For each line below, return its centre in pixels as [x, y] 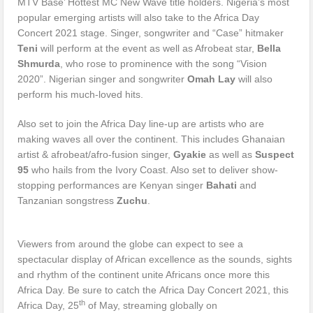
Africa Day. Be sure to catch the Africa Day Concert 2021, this [153, 290]
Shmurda [39, 63]
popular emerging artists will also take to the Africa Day [139, 17]
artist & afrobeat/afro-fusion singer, [96, 154]
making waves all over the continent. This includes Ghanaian [152, 139]
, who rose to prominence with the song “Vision [164, 63]
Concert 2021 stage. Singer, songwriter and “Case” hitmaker [151, 32]
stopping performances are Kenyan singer [112, 185]
